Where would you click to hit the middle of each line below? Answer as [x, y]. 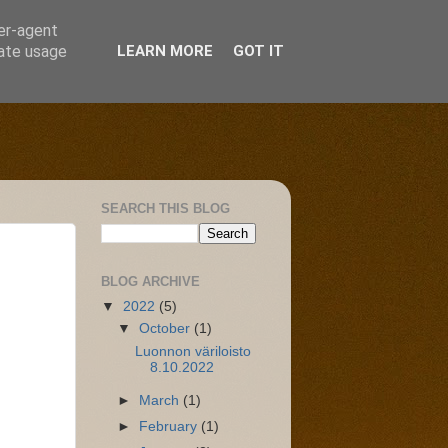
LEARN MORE [164, 51]
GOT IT [258, 51]
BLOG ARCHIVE [150, 281]
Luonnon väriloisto [192, 352]
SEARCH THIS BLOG [165, 209]
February [170, 427]
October [167, 329]
